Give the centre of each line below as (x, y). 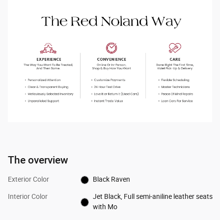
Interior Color (28, 197)
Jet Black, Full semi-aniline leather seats (153, 197)
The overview (38, 160)
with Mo (105, 207)
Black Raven (112, 179)
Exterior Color (28, 179)
